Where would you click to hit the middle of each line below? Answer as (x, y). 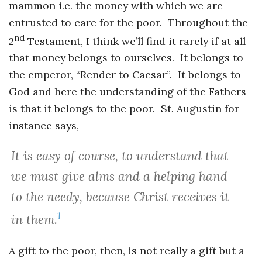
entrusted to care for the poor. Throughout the (128, 22)
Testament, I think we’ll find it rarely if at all (135, 41)
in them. (34, 219)
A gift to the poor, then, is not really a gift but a (127, 250)
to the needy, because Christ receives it (120, 196)
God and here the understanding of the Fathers (127, 92)
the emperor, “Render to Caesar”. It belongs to (125, 75)
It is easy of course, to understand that (120, 156)
